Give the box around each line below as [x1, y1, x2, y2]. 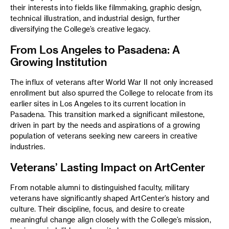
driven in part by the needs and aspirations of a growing [10, 121, 200, 129]
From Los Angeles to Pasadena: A [10, 42, 180, 56]
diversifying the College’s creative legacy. [10, 25, 150, 33]
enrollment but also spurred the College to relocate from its [10, 88, 213, 97]
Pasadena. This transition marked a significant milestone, [10, 110, 205, 119]
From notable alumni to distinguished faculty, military [10, 183, 190, 192]
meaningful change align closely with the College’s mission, [10, 215, 211, 224]
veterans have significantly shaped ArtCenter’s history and [10, 194, 210, 202]
